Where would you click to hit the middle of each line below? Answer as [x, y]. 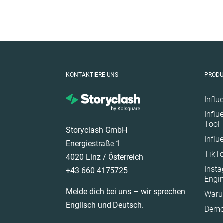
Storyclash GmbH [97, 130]
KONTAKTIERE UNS [92, 75]
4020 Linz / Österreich [105, 157]
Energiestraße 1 [93, 144]
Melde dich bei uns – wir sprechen [125, 191]
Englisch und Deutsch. [105, 205]
